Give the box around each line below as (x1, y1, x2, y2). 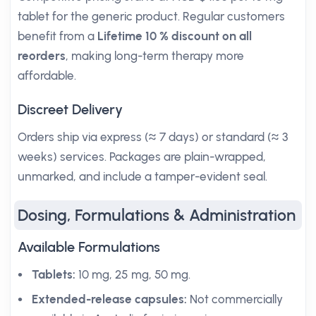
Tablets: (32, 267, 75, 281)
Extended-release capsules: (32, 292, 187, 306)
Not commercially (187, 292, 283, 306)
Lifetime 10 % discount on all (97, 29, 252, 43)
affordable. (18, 68, 76, 83)
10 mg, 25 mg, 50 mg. (75, 267, 190, 281)
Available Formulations (18, 238, 160, 255)
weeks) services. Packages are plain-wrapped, (18, 150, 266, 164)
